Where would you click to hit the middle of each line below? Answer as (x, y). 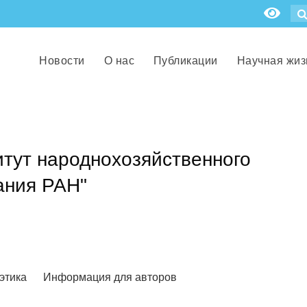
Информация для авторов (110, 277)
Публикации (186, 61)
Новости (62, 61)
